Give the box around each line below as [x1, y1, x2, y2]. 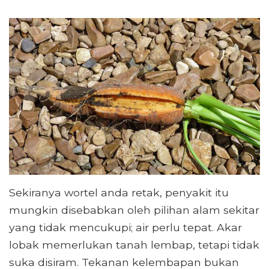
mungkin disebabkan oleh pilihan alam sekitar [9, 204, 259, 217]
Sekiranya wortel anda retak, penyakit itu [9, 186, 229, 199]
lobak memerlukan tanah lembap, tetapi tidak [9, 238, 259, 252]
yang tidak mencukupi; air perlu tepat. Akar [9, 221, 242, 234]
